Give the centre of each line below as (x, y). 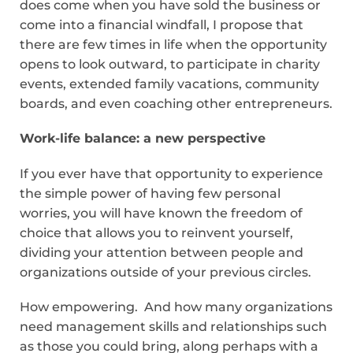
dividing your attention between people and (162, 252)
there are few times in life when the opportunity (173, 45)
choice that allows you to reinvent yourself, (156, 232)
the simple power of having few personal (150, 193)
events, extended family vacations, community (169, 84)
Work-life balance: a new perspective (143, 139)
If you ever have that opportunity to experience (171, 173)
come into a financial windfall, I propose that (162, 25)
